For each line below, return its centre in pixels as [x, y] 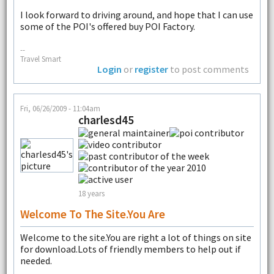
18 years [91, 194]
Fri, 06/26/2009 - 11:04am [60, 108]
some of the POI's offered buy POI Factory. [107, 26]
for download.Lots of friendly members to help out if [130, 249]
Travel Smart [40, 58]
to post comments [209, 69]
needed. [36, 260]
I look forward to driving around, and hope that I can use [136, 14]
